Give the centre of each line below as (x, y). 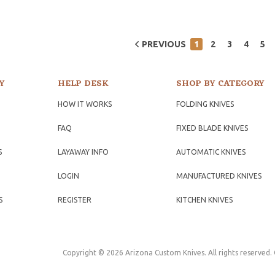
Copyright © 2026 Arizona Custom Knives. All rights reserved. (168, 252)
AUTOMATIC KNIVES (211, 152)
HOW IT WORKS (84, 104)
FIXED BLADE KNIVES (212, 128)
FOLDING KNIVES (205, 104)
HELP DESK (83, 83)
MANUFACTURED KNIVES (219, 176)
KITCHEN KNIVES (205, 199)
